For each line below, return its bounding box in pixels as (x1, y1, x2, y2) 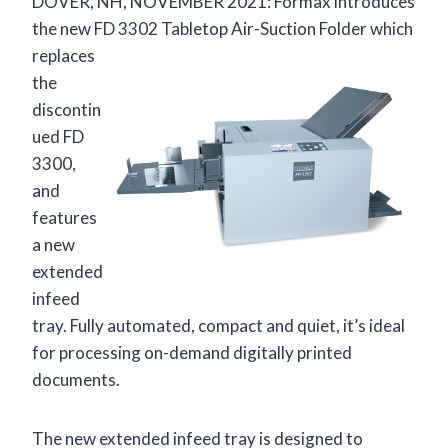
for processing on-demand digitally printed (32, 341, 352, 363)
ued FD (32, 125, 84, 147)
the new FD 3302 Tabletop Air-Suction (32, 17, 319, 39)
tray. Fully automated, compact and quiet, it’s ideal (32, 314, 405, 336)
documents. (32, 368, 120, 390)
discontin (32, 98, 101, 120)
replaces (32, 44, 95, 66)
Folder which (319, 17, 413, 39)
